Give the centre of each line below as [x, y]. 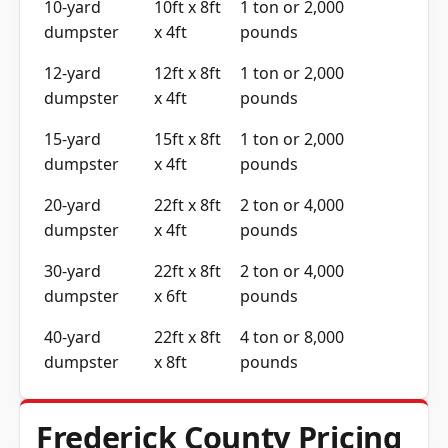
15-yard [72, 139]
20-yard [72, 205]
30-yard [72, 271]
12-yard [72, 73]
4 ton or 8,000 [292, 337]
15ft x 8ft [187, 139]
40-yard [72, 337]
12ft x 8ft [187, 73]
